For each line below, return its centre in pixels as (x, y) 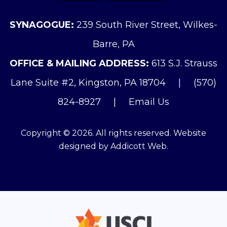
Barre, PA (113, 44)
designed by (85, 146)
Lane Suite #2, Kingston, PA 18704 (89, 83)
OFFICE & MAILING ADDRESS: (79, 64)
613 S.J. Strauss (183, 64)
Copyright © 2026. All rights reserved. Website (113, 133)
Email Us (149, 102)
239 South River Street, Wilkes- (146, 25)
